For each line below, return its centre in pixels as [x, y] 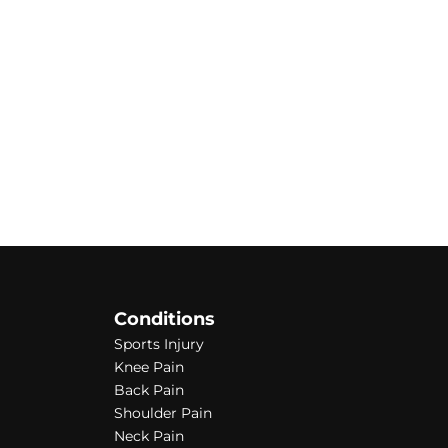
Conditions [164, 319]
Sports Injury [158, 344]
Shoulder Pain [162, 413]
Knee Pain [148, 367]
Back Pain [148, 390]
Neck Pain [148, 436]
